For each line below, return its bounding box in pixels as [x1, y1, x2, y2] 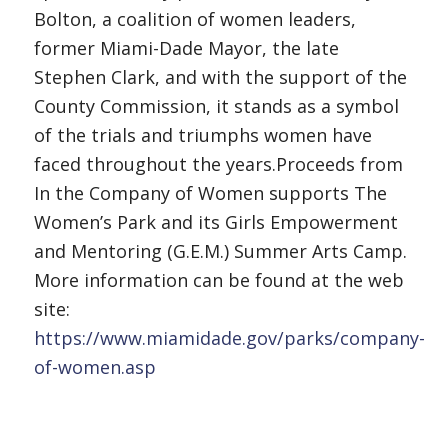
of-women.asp [33, 354, 156, 379]
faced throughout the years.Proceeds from [33, 151, 403, 176]
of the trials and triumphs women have [33, 122, 372, 147]
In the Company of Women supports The [33, 180, 387, 205]
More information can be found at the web [33, 267, 404, 292]
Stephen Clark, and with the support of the [33, 64, 407, 89]
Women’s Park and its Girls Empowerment [33, 209, 398, 234]
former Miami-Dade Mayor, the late [33, 35, 339, 60]
